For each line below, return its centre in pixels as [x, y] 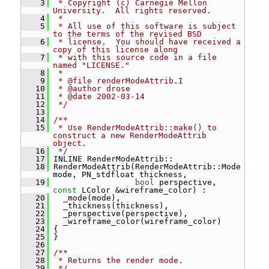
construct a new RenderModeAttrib [130, 135]
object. [70, 143]
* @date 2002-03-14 [99, 96]
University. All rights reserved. [132, 11]
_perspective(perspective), [118, 213]
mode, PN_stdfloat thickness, [120, 174]
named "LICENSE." [91, 65]
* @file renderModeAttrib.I [118, 81]
